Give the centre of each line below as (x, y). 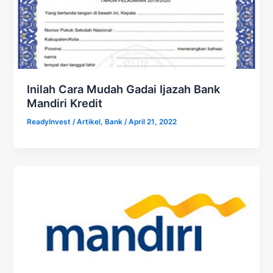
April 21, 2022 (153, 122)
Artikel (89, 122)
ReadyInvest (50, 122)
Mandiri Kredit (65, 103)
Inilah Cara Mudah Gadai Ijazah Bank (124, 89)
